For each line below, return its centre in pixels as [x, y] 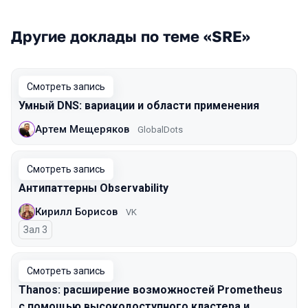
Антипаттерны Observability [93, 188]
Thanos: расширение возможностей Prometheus [151, 290]
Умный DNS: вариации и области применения [139, 106]
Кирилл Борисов [76, 211]
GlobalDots [160, 129]
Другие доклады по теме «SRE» [131, 36]
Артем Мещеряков [82, 129]
